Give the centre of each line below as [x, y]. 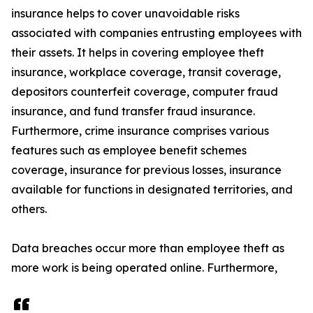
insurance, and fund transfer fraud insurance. [133, 111]
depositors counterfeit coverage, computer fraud [145, 92]
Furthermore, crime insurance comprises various [140, 131]
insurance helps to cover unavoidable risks [125, 14]
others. [29, 209]
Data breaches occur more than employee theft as [148, 248]
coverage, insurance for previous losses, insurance [146, 170]
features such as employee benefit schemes [129, 151]
